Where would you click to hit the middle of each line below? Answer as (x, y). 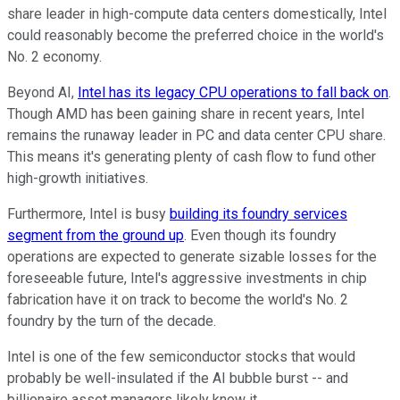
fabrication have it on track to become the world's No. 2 (178, 299)
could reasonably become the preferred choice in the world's (196, 35)
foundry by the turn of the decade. (112, 321)
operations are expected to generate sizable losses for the (192, 256)
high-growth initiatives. (78, 178)
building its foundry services (258, 213)
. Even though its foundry (260, 235)
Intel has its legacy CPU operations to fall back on (233, 92)
